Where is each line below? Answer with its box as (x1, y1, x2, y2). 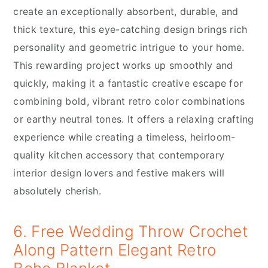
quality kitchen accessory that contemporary (13, 149, 225, 162)
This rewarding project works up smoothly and (13, 59, 233, 72)
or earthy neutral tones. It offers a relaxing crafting (13, 113, 254, 126)
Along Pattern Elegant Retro (13, 240, 217, 260)
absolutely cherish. (13, 185, 102, 197)
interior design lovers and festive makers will (13, 167, 225, 179)
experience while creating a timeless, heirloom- (13, 131, 236, 144)
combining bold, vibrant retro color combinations (13, 95, 245, 108)
